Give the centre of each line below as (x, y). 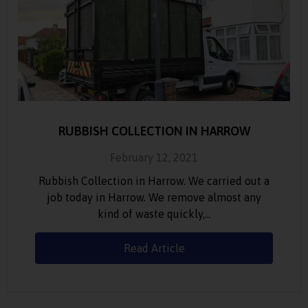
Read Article (154, 248)
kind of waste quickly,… (154, 213)
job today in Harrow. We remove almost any (154, 197)
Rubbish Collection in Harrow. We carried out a (154, 180)
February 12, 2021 (154, 157)
